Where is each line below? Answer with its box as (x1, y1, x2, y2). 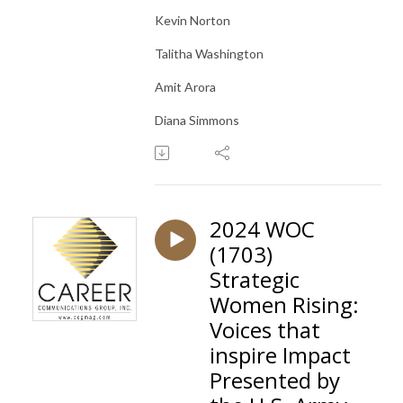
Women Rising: (210, 289, 359, 319)
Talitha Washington (155, 45, 264, 61)
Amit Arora (155, 78, 216, 94)
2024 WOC (210, 213, 315, 244)
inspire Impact (210, 339, 351, 370)
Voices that (210, 314, 320, 345)
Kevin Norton (155, 12, 230, 28)
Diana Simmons (155, 112, 239, 128)
